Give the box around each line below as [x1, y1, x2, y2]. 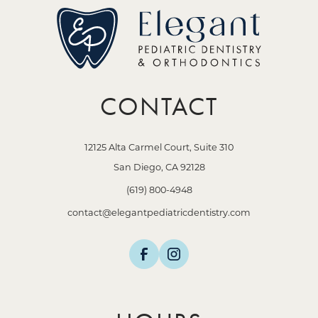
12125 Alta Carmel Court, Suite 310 [84, 141, 234, 153]
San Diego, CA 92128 [113, 161, 205, 172]
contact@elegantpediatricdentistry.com [67, 207, 251, 218]
